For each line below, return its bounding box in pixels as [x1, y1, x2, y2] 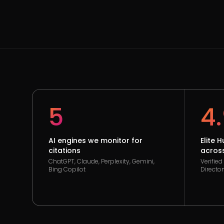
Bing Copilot [48, 165, 85, 173]
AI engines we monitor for [48, 135, 142, 145]
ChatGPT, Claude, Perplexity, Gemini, [48, 157, 154, 165]
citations [48, 145, 80, 155]
